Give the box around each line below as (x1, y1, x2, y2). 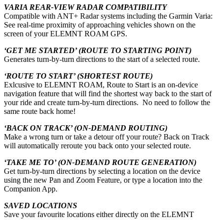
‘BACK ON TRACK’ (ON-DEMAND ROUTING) (4, 124, 167, 133)
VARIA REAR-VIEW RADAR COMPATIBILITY (4, 3, 167, 12)
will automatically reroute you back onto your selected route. (4, 141, 191, 150)
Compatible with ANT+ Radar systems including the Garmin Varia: (4, 12, 213, 21)
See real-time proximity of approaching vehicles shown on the (4, 21, 195, 29)
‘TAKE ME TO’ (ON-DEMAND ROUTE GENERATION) (4, 158, 196, 167)
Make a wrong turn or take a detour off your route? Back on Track (4, 133, 209, 141)
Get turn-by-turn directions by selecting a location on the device (4, 167, 200, 176)
